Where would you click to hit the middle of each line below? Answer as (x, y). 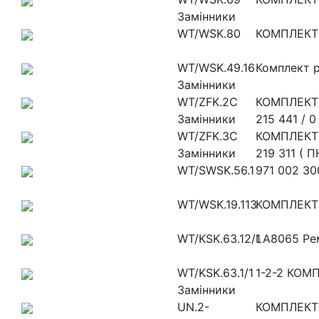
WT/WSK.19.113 (217, 204)
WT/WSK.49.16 (216, 67)
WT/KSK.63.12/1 (219, 238)
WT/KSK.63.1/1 (215, 272)
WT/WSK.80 (209, 33)
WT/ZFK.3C (208, 136)
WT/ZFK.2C (208, 101)
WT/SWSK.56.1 (216, 170)
